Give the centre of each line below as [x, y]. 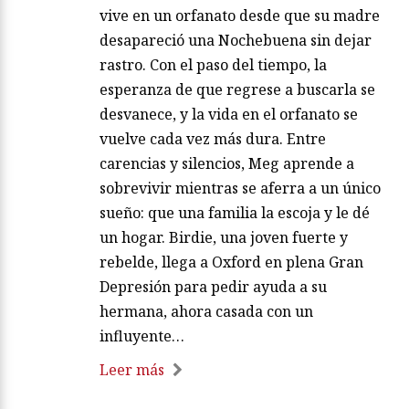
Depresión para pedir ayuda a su [213, 286]
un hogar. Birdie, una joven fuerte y [224, 237]
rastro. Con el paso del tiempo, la [213, 64]
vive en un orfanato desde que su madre [240, 15]
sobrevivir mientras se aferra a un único [240, 188]
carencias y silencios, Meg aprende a [227, 163]
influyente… [142, 336]
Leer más [132, 369]
